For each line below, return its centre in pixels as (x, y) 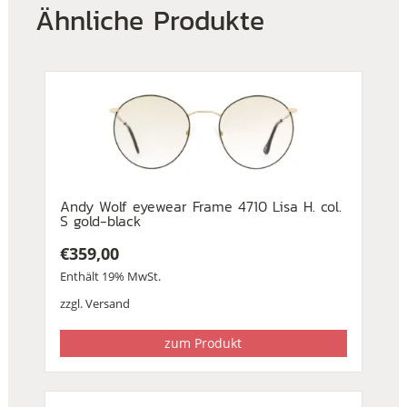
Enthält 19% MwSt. (110, 277)
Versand (107, 304)
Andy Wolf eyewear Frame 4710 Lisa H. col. (200, 207)
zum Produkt (203, 343)
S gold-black (100, 221)
